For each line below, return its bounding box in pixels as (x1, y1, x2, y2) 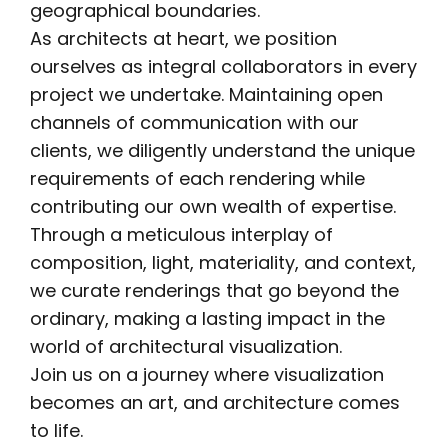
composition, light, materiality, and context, (30, 250, 417, 276)
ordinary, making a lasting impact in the (30, 306, 386, 332)
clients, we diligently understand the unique (30, 138, 416, 164)
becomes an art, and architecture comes (30, 390, 401, 416)
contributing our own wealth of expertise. (30, 194, 397, 220)
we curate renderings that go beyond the (30, 278, 400, 304)
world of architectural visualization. (30, 334, 343, 360)
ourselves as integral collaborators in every (30, 54, 418, 80)
